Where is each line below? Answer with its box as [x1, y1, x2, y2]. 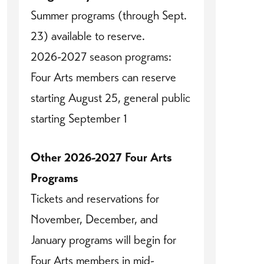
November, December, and [31, 212, 158, 227]
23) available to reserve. [31, 28, 145, 44]
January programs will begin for [31, 232, 176, 248]
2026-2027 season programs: [31, 49, 171, 64]
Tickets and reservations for [31, 191, 159, 207]
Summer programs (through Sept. [31, 8, 187, 23]
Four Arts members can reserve [31, 70, 176, 85]
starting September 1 [31, 111, 127, 126]
